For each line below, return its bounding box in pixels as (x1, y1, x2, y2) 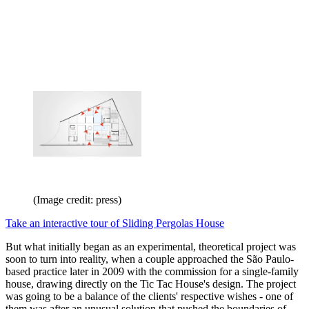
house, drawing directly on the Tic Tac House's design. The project (6, 278, 296, 290)
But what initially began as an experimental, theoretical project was (6, 241, 296, 253)
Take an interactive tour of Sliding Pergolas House (6, 217, 224, 230)
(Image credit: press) (33, 194, 121, 206)
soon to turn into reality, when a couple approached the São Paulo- (6, 253, 294, 266)
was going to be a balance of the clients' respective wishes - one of (6, 290, 293, 303)
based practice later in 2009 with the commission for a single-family (6, 266, 299, 278)
